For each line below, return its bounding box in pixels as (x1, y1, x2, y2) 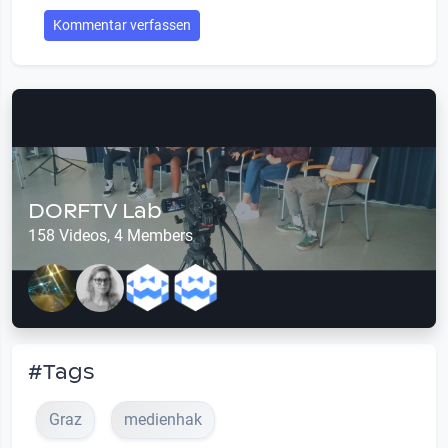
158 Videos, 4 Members (28, 225, 193, 245)
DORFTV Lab (28, 197, 162, 224)
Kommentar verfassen (53, 17, 191, 34)
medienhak (124, 409, 202, 429)
